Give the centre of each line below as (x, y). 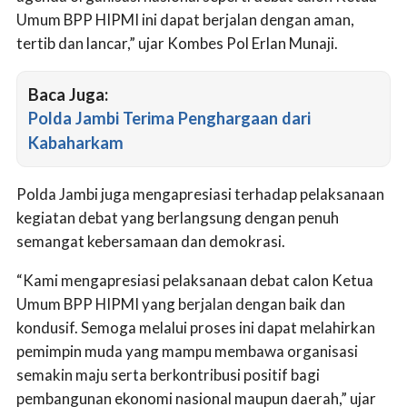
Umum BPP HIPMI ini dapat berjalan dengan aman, (185, 20)
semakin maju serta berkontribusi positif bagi (168, 374)
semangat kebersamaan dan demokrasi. (151, 241)
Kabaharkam (76, 143)
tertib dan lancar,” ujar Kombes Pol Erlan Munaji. (177, 44)
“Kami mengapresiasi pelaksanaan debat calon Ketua (195, 280)
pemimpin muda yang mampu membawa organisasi (187, 351)
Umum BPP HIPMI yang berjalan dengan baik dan (181, 303)
